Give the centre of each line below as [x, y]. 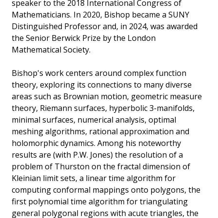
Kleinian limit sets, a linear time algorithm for [94, 178]
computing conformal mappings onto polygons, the [106, 190]
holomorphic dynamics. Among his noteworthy [96, 143]
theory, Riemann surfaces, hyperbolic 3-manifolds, [103, 108]
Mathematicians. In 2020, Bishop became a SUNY [100, 15]
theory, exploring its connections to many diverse [102, 85]
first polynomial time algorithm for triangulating [100, 201]
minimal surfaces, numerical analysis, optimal [94, 120]
